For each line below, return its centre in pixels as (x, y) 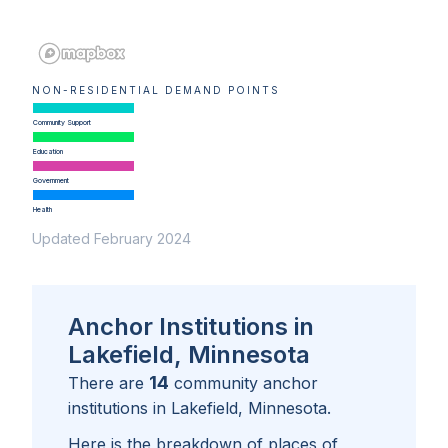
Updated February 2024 (111, 239)
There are (108, 383)
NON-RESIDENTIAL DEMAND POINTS (156, 90)
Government (50, 181)
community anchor (246, 383)
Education (47, 152)
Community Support (61, 123)
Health (42, 210)
